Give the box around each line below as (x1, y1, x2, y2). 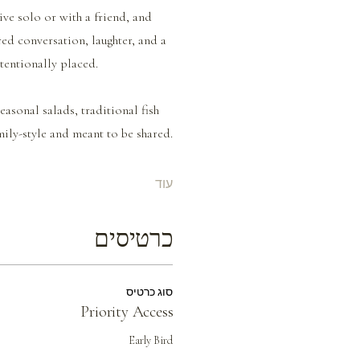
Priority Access (80, 301, 174, 321)
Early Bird (129, 333, 174, 347)
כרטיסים (94, 223, 174, 254)
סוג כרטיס (126, 284, 174, 299)
